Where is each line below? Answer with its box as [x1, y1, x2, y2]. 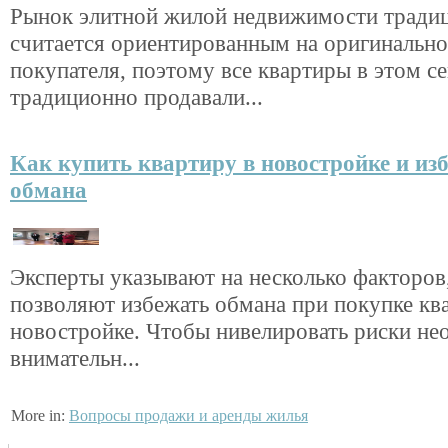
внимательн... [10, 345, 140, 372]
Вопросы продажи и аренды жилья [69, 406, 308, 424]
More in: [11, 406, 69, 424]
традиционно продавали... [10, 84, 263, 111]
